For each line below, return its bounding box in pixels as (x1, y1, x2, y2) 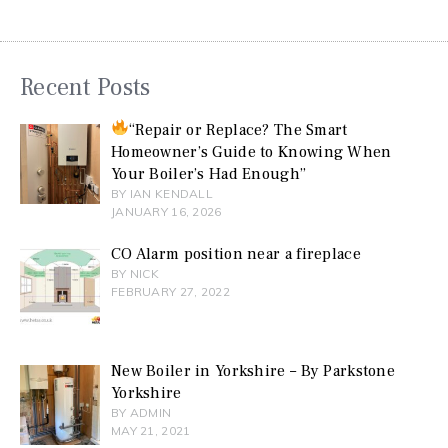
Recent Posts (20, 72, 151, 104)
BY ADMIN (110, 405, 172, 421)
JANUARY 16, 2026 (110, 204, 222, 220)
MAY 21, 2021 (110, 423, 191, 439)
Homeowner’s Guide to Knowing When (110, 142, 392, 163)
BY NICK (110, 266, 159, 282)
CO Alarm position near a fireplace (110, 244, 361, 265)
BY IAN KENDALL (110, 186, 214, 202)
